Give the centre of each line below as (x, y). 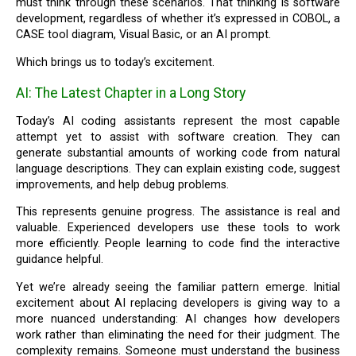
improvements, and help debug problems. (123, 184)
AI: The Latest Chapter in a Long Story (131, 93)
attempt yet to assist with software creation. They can (178, 137)
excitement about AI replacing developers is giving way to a (178, 303)
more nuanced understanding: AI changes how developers (178, 319)
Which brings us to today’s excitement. (121, 62)
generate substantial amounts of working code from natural (178, 153)
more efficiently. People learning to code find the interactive (178, 244)
